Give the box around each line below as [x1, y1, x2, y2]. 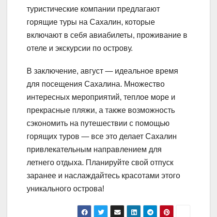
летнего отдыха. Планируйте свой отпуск [27, 158, 173, 167]
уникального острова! [27, 185, 104, 193]
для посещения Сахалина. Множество [27, 80, 165, 89]
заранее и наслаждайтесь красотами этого [27, 171, 180, 180]
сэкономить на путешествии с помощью [27, 119, 170, 128]
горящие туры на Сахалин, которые [27, 18, 155, 27]
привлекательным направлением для [27, 145, 162, 154]
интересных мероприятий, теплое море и [27, 93, 175, 102]
